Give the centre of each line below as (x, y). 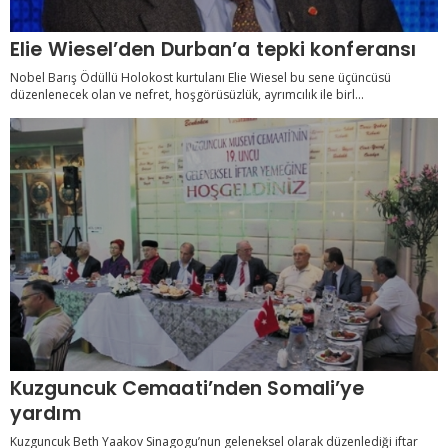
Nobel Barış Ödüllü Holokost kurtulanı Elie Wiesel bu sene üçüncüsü (200, 77)
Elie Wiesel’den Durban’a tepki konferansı (213, 49)
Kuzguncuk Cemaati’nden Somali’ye (187, 389)
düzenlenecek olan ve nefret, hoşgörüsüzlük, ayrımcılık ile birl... (187, 94)
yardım (45, 414)
